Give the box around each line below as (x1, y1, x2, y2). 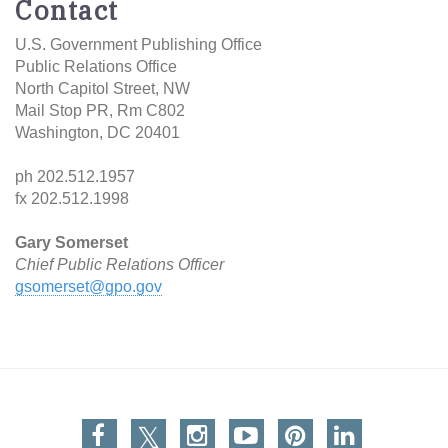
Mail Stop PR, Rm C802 (15, 101, 185, 119)
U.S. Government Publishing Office (15, 35, 262, 53)
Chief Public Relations (15, 255, 178, 273)
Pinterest (284, 414, 378, 442)
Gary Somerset (15, 233, 128, 251)
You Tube (233, 414, 333, 442)
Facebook (92, 414, 196, 442)
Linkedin (333, 414, 420, 442)
